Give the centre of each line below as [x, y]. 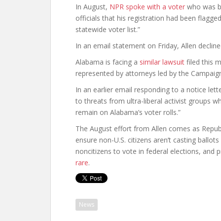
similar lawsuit [162, 62]
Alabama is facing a [108, 62]
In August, [92, 7]
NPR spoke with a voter [147, 7]
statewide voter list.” [108, 29]
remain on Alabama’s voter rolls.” [128, 112]
